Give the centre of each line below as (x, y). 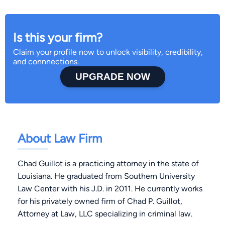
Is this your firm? (58, 38)
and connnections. (46, 62)
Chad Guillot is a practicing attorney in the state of (108, 164)
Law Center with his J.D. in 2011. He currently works (110, 189)
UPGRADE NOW (113, 77)
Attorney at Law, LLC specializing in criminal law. (105, 214)
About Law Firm (60, 139)
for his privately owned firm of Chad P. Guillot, (100, 201)
